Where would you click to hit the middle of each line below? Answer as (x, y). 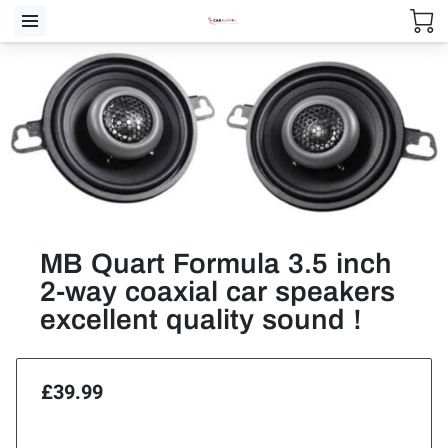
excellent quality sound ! (201, 319)
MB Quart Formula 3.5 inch (216, 263)
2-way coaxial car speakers (218, 291)
